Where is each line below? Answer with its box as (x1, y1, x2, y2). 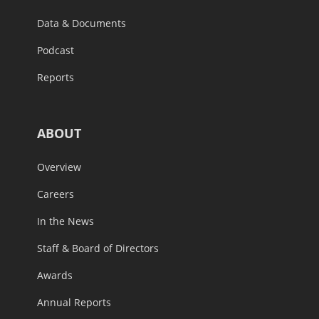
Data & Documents (37, 16, 126, 30)
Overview (37, 159, 81, 174)
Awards (37, 268, 73, 282)
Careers (37, 187, 74, 201)
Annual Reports (37, 295, 111, 309)
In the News (37, 214, 94, 228)
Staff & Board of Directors (37, 241, 159, 255)
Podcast (37, 43, 74, 57)
